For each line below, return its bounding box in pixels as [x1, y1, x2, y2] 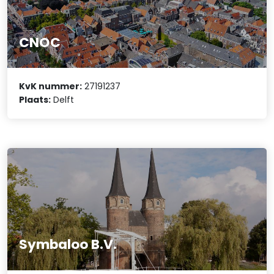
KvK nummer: [19, 80, 83, 93]
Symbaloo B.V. [19, 235, 117, 254]
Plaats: [19, 94, 51, 106]
